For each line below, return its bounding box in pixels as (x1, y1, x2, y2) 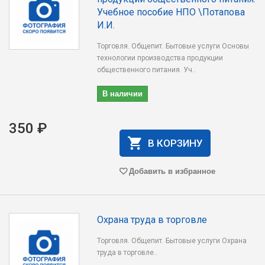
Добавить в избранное (128, 165, 215, 176)
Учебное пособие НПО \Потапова (97, 7, 245, 18)
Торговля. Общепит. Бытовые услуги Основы (97, 42, 250, 50)
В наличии (102, 88, 143, 99)
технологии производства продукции (97, 54, 224, 62)
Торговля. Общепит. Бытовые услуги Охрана (97, 237, 247, 245)
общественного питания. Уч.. (97, 66, 196, 74)
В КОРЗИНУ (147, 137, 203, 149)
